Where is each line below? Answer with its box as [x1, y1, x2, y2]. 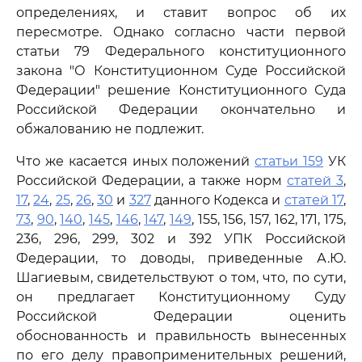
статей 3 [286, 173, 344, 188]
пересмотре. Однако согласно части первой [16, 24, 346, 40]
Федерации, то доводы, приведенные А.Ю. [16, 250, 346, 266]
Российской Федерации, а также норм [16, 173, 287, 188]
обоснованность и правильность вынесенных [16, 328, 346, 343]
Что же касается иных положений [16, 154, 255, 169]
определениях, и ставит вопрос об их [16, 5, 346, 20]
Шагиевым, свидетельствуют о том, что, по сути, [16, 270, 346, 285]
